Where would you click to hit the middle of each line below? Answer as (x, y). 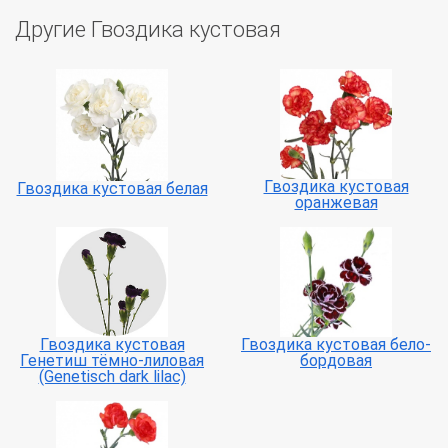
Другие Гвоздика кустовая (148, 29)
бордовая (336, 361)
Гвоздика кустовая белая (112, 188)
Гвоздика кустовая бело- (336, 345)
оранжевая (336, 203)
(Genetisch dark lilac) (112, 377)
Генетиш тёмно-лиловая (112, 361)
